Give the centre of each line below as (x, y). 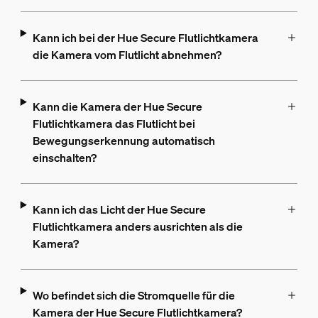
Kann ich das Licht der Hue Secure (119, 210)
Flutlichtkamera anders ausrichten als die (137, 227)
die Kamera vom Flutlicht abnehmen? (127, 55)
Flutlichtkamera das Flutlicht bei (114, 124)
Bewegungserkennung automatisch (124, 141)
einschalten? (64, 158)
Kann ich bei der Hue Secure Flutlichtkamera (145, 38)
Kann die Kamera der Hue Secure (117, 107)
